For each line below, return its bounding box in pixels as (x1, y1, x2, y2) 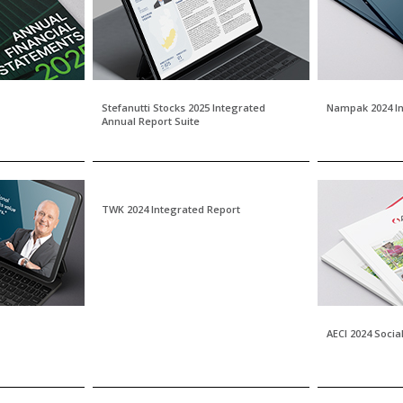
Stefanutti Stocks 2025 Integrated (102, 101, 265, 114)
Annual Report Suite (102, 114, 200, 128)
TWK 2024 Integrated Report (102, 202, 240, 216)
